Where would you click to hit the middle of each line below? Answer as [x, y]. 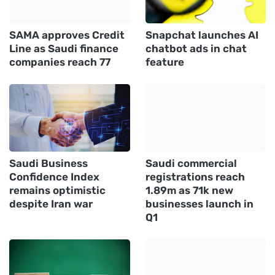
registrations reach [195, 176]
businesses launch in [199, 203]
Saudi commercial [191, 163]
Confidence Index [54, 176]
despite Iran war [51, 203]
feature [165, 62]
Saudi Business [48, 163]
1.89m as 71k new [189, 190]
